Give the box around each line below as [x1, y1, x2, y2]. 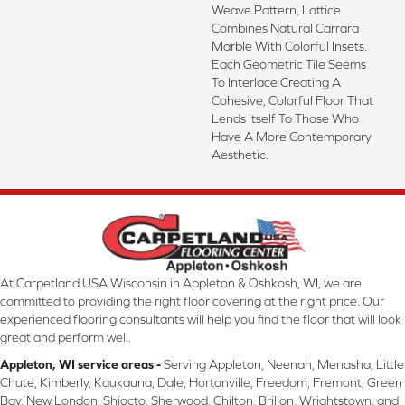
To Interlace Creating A [212, 75, 341, 90]
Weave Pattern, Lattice [212, 3, 341, 18]
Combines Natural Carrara [212, 21, 359, 36]
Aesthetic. [212, 147, 268, 163]
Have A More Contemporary [212, 129, 372, 145]
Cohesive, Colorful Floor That [212, 93, 373, 108]
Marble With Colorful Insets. [212, 39, 367, 54]
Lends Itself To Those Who [212, 111, 359, 127]
